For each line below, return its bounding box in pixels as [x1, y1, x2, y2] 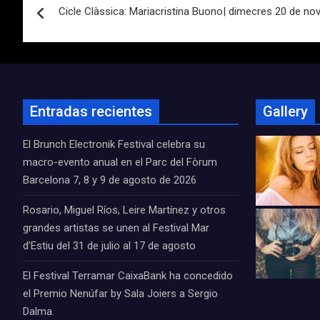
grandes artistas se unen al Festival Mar [23, 221, 209, 234]
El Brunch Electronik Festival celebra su [23, 138, 205, 151]
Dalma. [23, 305, 54, 318]
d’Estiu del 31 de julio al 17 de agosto [23, 239, 196, 252]
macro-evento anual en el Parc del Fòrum [23, 156, 217, 169]
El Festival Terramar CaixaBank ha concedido [23, 269, 233, 282]
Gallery [263, 103, 308, 120]
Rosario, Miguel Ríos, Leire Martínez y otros [23, 204, 226, 216]
